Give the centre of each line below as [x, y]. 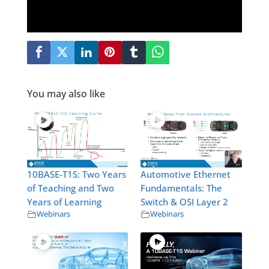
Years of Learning [64, 202]
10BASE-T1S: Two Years [76, 175]
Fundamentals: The [182, 189]
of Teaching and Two [70, 189]
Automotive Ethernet [186, 175]
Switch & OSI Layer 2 [185, 202]
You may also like [66, 94]
